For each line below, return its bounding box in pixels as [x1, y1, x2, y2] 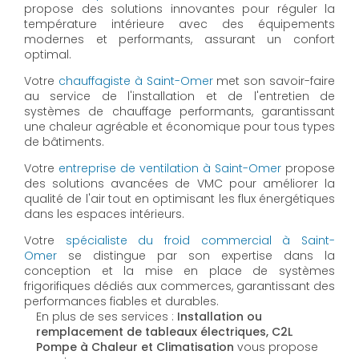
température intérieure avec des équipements [24, 15, 335, 32]
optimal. [24, 46, 75, 63]
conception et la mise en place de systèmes [24, 262, 335, 279]
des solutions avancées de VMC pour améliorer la [24, 175, 335, 192]
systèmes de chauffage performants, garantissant [24, 103, 335, 119]
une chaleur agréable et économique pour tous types [24, 118, 335, 135]
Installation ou [177, 308, 262, 325]
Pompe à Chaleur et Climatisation [36, 338, 234, 355]
